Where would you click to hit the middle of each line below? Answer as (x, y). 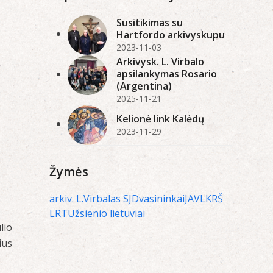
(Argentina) (144, 86)
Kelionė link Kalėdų (160, 119)
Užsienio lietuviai (106, 213)
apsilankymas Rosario (166, 73)
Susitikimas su (149, 22)
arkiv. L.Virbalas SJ (90, 198)
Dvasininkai (158, 198)
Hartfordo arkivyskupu (170, 34)
